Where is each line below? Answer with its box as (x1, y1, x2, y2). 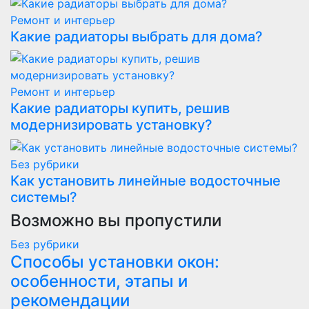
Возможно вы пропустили (10, 210, 221, 231)
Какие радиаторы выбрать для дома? (10, 28, 263, 45)
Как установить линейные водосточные (10, 172, 281, 190)
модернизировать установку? (10, 116, 212, 133)
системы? (10, 189, 77, 206)
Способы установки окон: (10, 252, 219, 272)
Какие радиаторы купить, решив (10, 99, 230, 117)
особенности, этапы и (10, 271, 188, 292)
